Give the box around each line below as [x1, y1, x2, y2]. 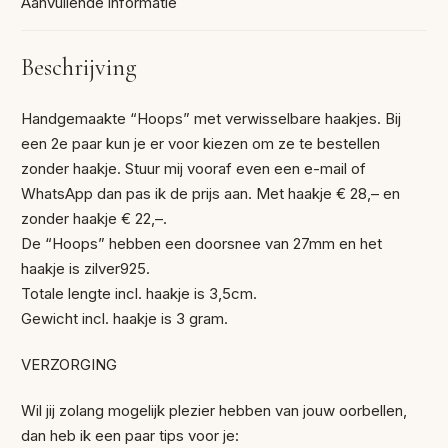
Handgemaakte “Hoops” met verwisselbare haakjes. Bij [21, 108, 402, 128]
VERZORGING [21, 355, 118, 375]
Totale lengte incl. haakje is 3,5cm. [21, 283, 258, 303]
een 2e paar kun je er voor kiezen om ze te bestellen [21, 133, 381, 153]
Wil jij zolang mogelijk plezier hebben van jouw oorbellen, [21, 401, 408, 421]
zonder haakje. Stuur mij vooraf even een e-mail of [21, 158, 367, 178]
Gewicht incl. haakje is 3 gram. [21, 308, 229, 328]
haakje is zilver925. [21, 258, 151, 278]
